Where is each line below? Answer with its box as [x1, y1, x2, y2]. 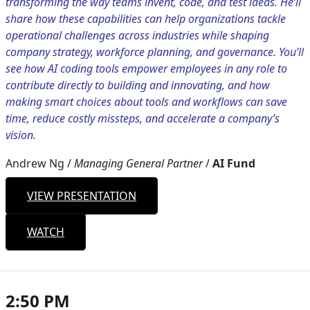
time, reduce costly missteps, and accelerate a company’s [6, 111, 280, 127]
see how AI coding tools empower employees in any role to [6, 61, 287, 77]
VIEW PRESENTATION [27, 188, 136, 204]
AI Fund [212, 156, 255, 172]
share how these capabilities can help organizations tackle [6, 11, 286, 27]
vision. [6, 127, 36, 143]
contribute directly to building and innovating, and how [6, 77, 270, 93]
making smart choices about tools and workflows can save [6, 94, 287, 110]
